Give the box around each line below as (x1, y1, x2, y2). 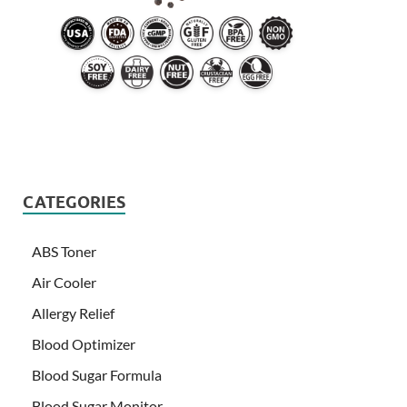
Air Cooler (32, 273, 96, 291)
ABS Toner (32, 242, 96, 260)
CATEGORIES (23, 192, 125, 212)
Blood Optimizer (32, 334, 135, 352)
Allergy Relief (32, 303, 114, 322)
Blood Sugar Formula (32, 365, 162, 383)
